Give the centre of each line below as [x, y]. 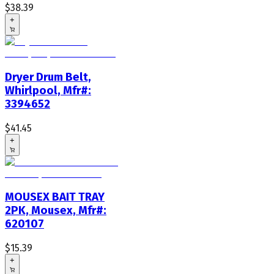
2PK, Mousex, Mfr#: [56, 211]
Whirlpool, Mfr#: [48, 90]
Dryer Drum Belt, [48, 77]
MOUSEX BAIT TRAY [55, 197]
